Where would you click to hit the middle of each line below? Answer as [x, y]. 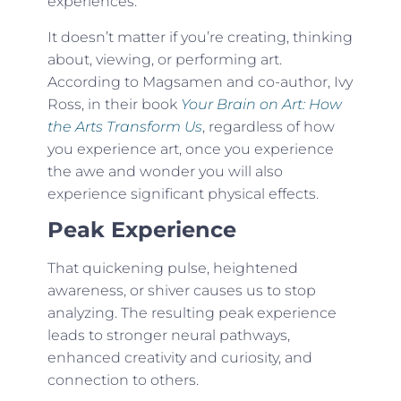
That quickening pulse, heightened [172, 268]
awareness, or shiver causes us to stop [181, 290]
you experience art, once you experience [190, 149]
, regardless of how [268, 126]
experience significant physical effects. [183, 193]
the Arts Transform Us [124, 126]
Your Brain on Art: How [261, 104]
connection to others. [123, 380]
